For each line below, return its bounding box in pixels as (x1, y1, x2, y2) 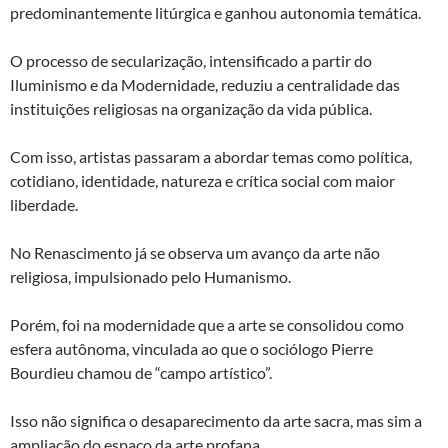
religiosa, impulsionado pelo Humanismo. (10, 267, 291, 287)
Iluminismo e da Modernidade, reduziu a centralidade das (10, 75, 400, 95)
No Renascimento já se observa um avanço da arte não (10, 243, 380, 263)
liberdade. (10, 195, 78, 215)
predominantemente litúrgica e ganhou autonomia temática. (10, 3, 421, 23)
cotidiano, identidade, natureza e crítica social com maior (10, 171, 395, 191)
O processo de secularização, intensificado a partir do (10, 51, 372, 71)
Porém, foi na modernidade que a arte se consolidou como (10, 315, 404, 335)
